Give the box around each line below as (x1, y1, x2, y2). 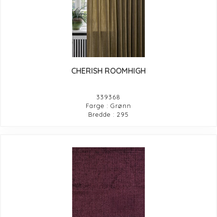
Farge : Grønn (86, 101, 131, 109)
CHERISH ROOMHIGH (71, 65, 146, 76)
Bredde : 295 (88, 110, 129, 118)
